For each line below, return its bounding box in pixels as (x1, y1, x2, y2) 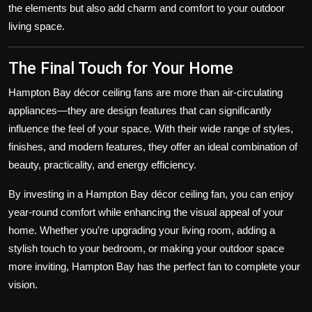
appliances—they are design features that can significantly (8, 104, 272, 117)
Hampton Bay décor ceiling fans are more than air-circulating (8, 86, 283, 99)
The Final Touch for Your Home (8, 58, 233, 79)
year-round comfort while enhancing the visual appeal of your (8, 206, 283, 219)
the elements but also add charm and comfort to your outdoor (8, 2, 285, 15)
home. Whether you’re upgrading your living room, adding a (8, 224, 275, 237)
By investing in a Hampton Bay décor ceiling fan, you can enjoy (8, 188, 294, 201)
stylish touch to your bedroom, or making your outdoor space (8, 242, 284, 255)
